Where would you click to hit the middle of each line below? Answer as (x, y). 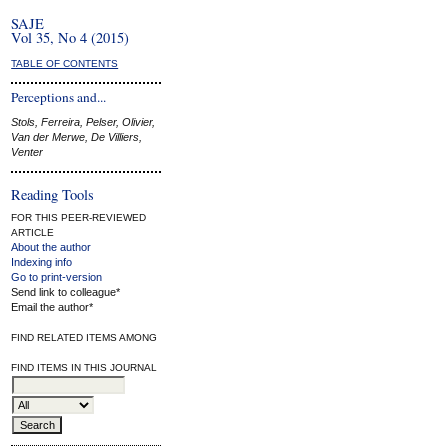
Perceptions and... (59, 96)
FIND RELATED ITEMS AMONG (84, 337)
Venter (27, 152)
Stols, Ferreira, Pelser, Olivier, (83, 122)
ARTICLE (33, 232)
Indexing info (42, 261)
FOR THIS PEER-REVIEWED (79, 217)
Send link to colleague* (66, 291)
